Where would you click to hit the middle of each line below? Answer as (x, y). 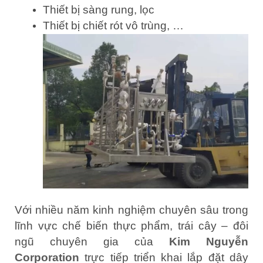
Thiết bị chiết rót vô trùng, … (113, 26)
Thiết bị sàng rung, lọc (99, 10)
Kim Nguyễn (209, 242)
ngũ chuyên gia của (92, 242)
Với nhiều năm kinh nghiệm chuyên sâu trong (131, 210)
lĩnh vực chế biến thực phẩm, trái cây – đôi (131, 226)
